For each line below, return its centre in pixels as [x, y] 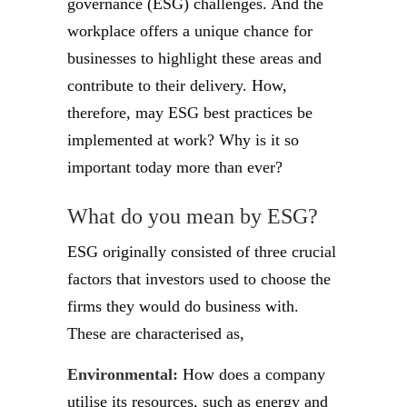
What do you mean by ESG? [193, 216]
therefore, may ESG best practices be [190, 113]
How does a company [252, 374]
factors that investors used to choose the [199, 279]
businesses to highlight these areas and [194, 58]
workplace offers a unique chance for [190, 31]
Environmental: [123, 374]
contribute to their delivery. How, [177, 85]
